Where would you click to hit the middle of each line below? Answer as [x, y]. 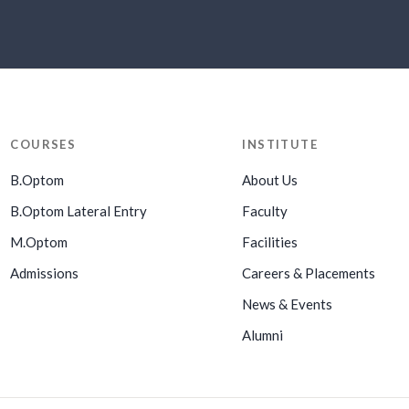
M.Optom [39, 241]
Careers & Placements [309, 273]
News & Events [288, 304]
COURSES [43, 144]
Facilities [270, 241]
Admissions [45, 273]
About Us [270, 179]
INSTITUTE [280, 144]
